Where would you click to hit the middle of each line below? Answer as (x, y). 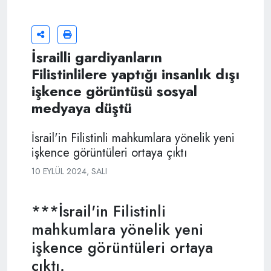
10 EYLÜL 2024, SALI (69, 171)
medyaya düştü (82, 109)
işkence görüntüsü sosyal (114, 92)
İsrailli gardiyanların (97, 58)
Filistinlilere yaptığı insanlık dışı (135, 75)
